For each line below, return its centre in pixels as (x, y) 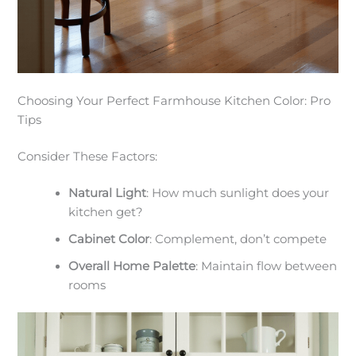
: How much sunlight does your (238, 193)
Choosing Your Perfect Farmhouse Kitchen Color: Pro (174, 101)
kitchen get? (106, 213)
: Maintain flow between (267, 267)
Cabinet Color (109, 240)
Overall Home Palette (132, 267)
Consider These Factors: (88, 157)
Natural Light (108, 193)
